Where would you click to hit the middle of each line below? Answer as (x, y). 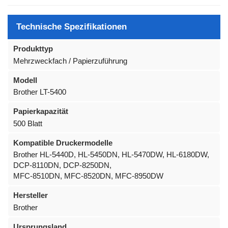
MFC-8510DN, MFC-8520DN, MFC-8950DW (88, 176)
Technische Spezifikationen (71, 27)
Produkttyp (33, 49)
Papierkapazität (41, 111)
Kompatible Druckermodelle (63, 142)
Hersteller (31, 195)
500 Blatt (28, 123)
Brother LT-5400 (40, 92)
